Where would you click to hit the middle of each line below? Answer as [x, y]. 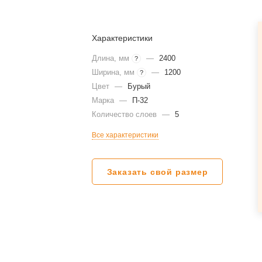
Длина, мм [112, 58]
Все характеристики [125, 135]
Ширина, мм [115, 72]
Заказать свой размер [157, 172]
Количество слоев [126, 114]
